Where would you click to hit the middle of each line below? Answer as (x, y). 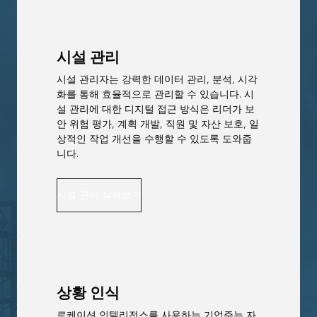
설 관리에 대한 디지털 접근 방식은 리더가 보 (156, 109)
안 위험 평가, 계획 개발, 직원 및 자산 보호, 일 (158, 124)
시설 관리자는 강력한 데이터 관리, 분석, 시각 (157, 79)
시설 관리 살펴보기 (99, 195)
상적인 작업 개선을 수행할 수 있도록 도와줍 (154, 139)
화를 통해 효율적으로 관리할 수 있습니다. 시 (155, 94)
